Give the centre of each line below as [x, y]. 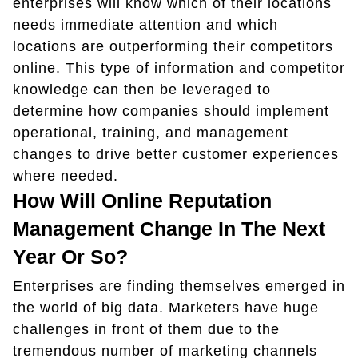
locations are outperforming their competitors [173, 46]
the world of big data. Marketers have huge [166, 307]
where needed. [68, 175]
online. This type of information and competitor [179, 68]
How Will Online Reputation [142, 200]
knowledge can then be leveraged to [142, 89]
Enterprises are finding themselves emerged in [179, 286]
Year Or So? [70, 256]
